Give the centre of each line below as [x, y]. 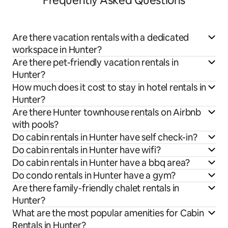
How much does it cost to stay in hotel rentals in [109, 87]
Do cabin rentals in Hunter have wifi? [87, 150]
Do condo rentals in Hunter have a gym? [94, 175]
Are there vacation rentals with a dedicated [101, 37]
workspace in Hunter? [57, 49]
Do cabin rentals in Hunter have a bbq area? [101, 162]
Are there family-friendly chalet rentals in [96, 188]
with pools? [36, 124]
